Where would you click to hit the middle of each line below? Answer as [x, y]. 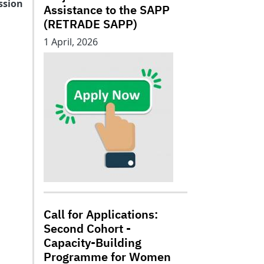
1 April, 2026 [71, 42]
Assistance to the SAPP [108, 10]
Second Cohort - [87, 228]
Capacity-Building [93, 242]
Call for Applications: [101, 214]
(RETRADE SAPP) [90, 24]
